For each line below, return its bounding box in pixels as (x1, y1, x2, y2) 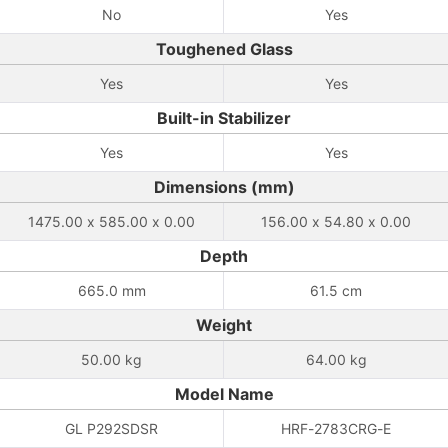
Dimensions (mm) (153, 177, 295, 197)
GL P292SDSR (65, 420, 158, 437)
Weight (196, 315, 252, 335)
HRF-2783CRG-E (281, 420, 391, 437)
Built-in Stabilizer (157, 108, 291, 128)
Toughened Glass (155, 39, 293, 59)
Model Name (174, 384, 274, 404)
